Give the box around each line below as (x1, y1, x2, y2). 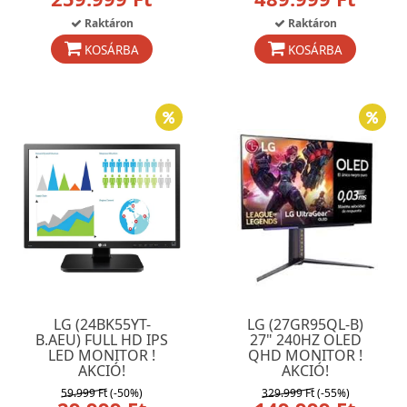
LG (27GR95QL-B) (247, 314, 363, 334)
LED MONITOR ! (48, 345, 155, 365)
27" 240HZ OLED (249, 330, 362, 350)
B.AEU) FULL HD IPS (35, 330, 168, 350)
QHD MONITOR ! (248, 345, 362, 365)
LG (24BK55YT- (53, 314, 151, 334)
